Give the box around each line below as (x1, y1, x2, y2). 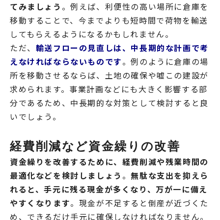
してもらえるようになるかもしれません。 (10, 28, 174, 40)
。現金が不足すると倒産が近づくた (70, 197, 209, 209)
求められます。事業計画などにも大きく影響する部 (10, 83, 208, 95)
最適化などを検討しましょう (10, 169, 122, 182)
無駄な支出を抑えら (131, 169, 209, 182)
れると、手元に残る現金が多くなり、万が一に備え (10, 183, 208, 195)
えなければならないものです (10, 55, 122, 68)
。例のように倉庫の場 (122, 55, 209, 68)
